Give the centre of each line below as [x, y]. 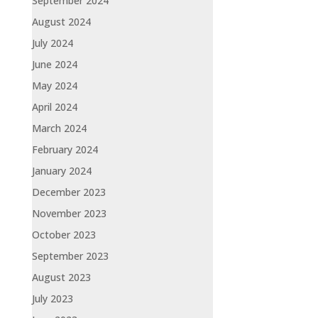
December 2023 [68, 192]
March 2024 [59, 128]
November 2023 [69, 213]
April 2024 [54, 106]
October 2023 [64, 234]
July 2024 [52, 43]
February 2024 [65, 149]
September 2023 [70, 256]
